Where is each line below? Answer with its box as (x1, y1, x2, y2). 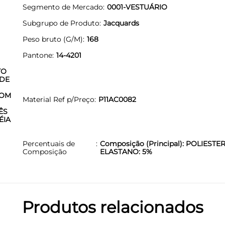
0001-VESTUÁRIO (107, 2, 167, 12)
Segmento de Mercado (23, 2, 103, 12)
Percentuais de (23, 139, 75, 148)
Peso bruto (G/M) (23, 34, 83, 44)
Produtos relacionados (22, 197, 203, 217)
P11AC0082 (98, 94, 136, 104)
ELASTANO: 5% (99, 147, 152, 156)
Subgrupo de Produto (23, 18, 99, 28)
